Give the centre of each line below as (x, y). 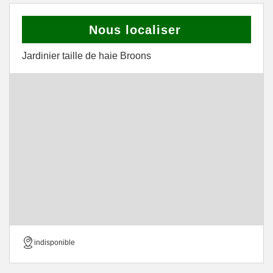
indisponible (55, 243)
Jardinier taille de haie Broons (87, 56)
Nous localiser (135, 30)
